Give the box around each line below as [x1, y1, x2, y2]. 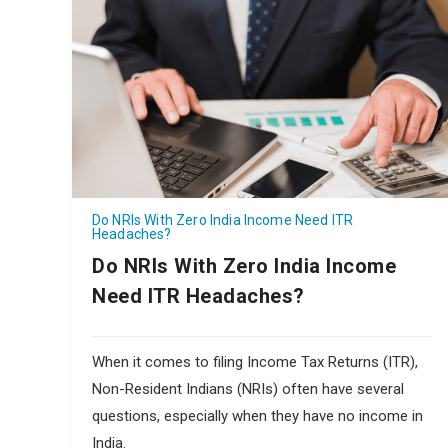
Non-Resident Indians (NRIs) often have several [92, 379, 404, 398]
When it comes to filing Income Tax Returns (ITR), [92, 352, 418, 371]
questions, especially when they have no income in [92, 406, 423, 425]
